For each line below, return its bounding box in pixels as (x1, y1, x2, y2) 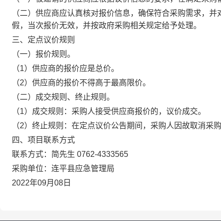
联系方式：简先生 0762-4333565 (12, 150, 128, 158)
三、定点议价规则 (12, 36, 75, 44)
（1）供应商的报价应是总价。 (12, 64, 119, 73)
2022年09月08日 (12, 179, 71, 187)
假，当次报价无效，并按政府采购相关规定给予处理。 (12, 21, 201, 30)
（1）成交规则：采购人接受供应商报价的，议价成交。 (12, 107, 206, 115)
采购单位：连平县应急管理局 (12, 164, 114, 173)
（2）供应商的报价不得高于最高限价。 (12, 78, 150, 87)
